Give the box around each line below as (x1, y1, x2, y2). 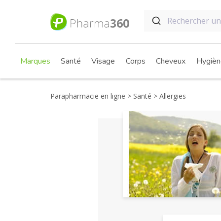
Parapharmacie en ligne (50, 91, 125, 101)
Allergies (157, 91, 186, 101)
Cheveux (156, 56, 185, 67)
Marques (20, 56, 50, 67)
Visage (91, 56, 115, 67)
